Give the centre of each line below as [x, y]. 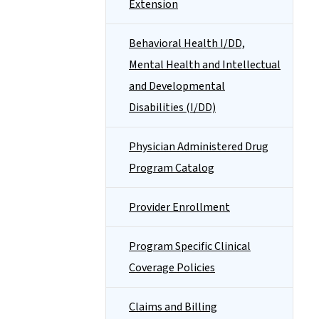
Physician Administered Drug [199, 147]
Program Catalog [172, 168]
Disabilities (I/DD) [172, 108]
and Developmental [177, 86]
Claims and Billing [173, 307]
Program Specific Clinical [190, 246]
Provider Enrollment [179, 207]
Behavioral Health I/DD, [187, 43]
